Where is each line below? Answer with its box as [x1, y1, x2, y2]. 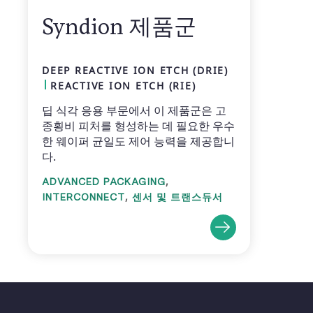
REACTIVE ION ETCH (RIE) [50, 79, 196, 93]
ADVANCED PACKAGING [42, 176, 166, 188]
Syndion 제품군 [42, 13, 196, 41]
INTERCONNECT [42, 191, 125, 203]
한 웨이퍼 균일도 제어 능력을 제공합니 [42, 133, 235, 150]
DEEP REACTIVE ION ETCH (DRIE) [42, 64, 228, 78]
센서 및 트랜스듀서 [132, 191, 223, 203]
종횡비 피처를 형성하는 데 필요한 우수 [42, 118, 235, 134]
